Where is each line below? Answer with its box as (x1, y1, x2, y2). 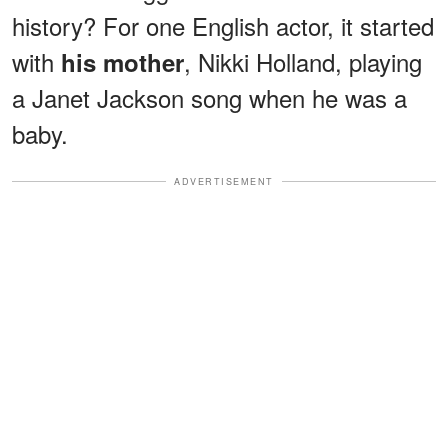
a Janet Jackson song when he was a (12, 79, 407, 115)
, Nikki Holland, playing (184, 43, 422, 79)
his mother (61, 44, 184, 79)
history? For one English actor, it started (12, 7, 434, 43)
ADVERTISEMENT (174, 174, 274, 188)
